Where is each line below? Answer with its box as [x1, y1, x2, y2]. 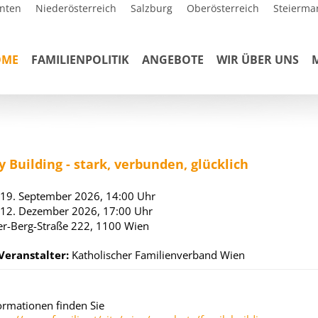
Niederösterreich [35, 1, 116, 15]
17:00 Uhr [102, 204, 153, 218]
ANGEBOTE [142, 52, 204, 67]
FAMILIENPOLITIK [31, 52, 129, 67]
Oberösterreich [187, 1, 259, 15]
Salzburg [131, 1, 172, 15]
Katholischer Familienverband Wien [71, 248, 245, 262]
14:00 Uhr [105, 189, 155, 203]
